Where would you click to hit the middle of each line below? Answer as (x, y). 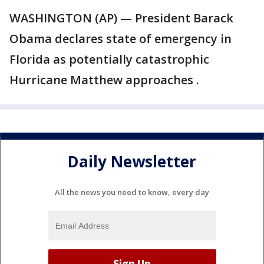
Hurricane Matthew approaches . (104, 80)
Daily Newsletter (132, 162)
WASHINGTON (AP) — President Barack (121, 18)
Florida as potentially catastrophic (109, 59)
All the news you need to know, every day (132, 192)
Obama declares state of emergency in (121, 39)
